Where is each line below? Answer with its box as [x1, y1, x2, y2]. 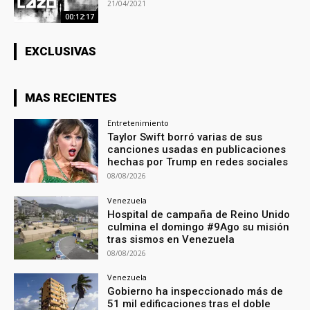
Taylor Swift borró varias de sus [107, 130, 263, 143]
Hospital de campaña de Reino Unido [107, 208, 291, 221]
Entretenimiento [107, 117, 170, 128]
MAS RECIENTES [25, 90, 117, 104]
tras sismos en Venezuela [107, 232, 235, 246]
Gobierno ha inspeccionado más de [107, 285, 284, 298]
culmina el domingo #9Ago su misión [107, 220, 290, 233]
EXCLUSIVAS [25, 44, 96, 58]
